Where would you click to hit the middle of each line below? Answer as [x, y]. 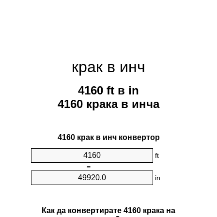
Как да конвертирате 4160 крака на [108, 210]
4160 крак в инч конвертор [108, 138]
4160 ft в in [108, 91]
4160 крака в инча [108, 104]
